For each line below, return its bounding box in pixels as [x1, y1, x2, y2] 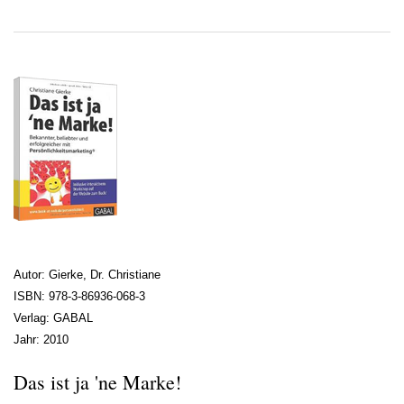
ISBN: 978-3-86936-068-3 [14, 289, 145, 303]
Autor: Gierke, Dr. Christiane [14, 267, 161, 281]
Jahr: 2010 [14, 332, 69, 346]
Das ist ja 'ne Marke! [14, 368, 181, 395]
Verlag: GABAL [14, 310, 93, 325]
